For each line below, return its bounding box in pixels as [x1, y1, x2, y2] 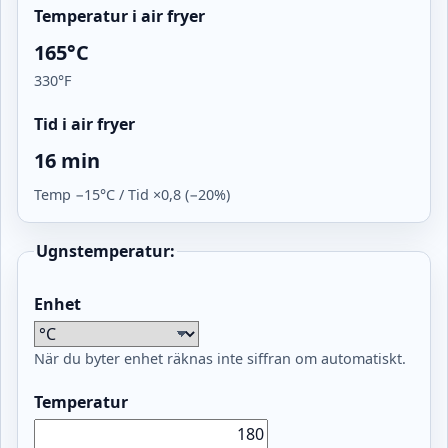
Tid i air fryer [34, 112, 135, 135]
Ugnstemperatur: [36, 239, 175, 262]
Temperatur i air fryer [34, 4, 205, 27]
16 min [34, 146, 100, 174]
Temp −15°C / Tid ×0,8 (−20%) [34, 184, 230, 204]
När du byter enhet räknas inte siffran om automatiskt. [34, 348, 406, 368]
